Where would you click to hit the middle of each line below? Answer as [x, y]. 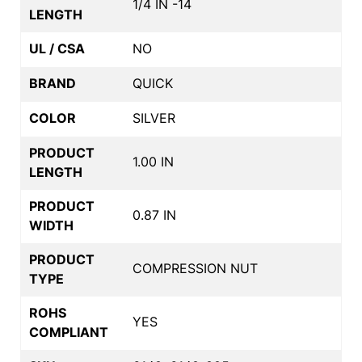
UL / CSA [57, 48]
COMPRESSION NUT [195, 268]
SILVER [154, 118]
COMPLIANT [69, 332]
